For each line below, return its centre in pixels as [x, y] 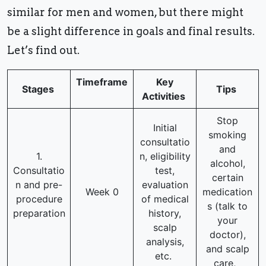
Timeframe [102, 82]
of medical [165, 199]
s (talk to [227, 206]
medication [227, 192]
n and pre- [39, 185]
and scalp [227, 249]
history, [165, 213]
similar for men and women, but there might [125, 12]
